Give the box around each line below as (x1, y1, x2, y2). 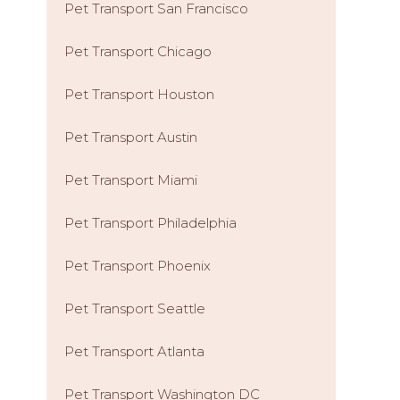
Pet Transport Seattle (64, 300, 205, 317)
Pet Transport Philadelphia (64, 214, 237, 231)
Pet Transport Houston (64, 86, 214, 103)
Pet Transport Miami (64, 171, 197, 188)
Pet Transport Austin (64, 129, 197, 146)
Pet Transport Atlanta (64, 343, 204, 360)
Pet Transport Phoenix (64, 257, 211, 274)
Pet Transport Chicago (64, 43, 212, 60)
